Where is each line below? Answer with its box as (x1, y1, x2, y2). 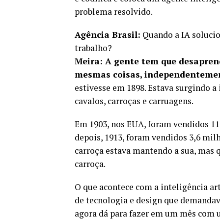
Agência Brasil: (75, 28, 140, 40)
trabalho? (75, 42, 112, 54)
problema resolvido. (75, 5, 153, 17)
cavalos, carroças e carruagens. (75, 95, 193, 107)
